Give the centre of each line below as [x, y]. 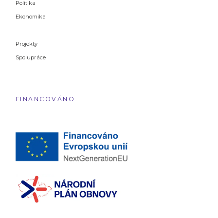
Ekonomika [31, 17]
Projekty [27, 44]
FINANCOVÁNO [45, 99]
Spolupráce [31, 58]
